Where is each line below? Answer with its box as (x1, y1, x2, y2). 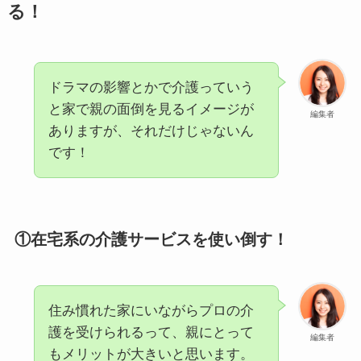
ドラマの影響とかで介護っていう (48, 79, 254, 95)
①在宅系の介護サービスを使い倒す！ (14, 230, 288, 248)
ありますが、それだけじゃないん (48, 122, 254, 139)
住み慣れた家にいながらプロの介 (48, 303, 254, 319)
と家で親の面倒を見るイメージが (48, 101, 254, 117)
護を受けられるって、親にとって (48, 325, 254, 341)
